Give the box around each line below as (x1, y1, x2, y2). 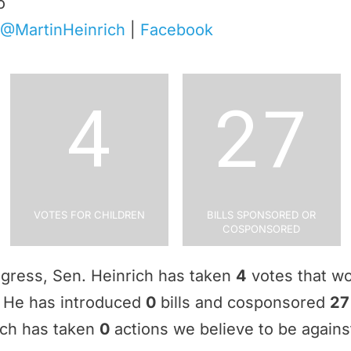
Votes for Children (33, 204, 145, 222)
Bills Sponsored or (207, 204, 317, 222)
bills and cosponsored (156, 293, 330, 312)
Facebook (140, 20, 213, 39)
